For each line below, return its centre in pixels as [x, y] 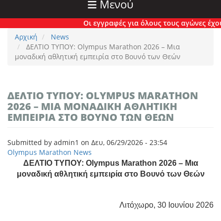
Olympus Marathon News [50, 152]
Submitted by [31, 143]
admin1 [66, 143]
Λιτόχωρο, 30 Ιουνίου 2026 [166, 205]
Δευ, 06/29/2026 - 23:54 [129, 143]
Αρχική [26, 37]
